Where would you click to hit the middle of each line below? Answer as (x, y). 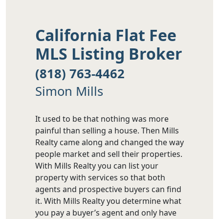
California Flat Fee (106, 35)
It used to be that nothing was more (102, 119)
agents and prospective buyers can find (108, 189)
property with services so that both (100, 177)
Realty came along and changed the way (109, 142)
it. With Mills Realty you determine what (108, 201)
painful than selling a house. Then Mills (107, 130)
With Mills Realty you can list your (97, 165)
